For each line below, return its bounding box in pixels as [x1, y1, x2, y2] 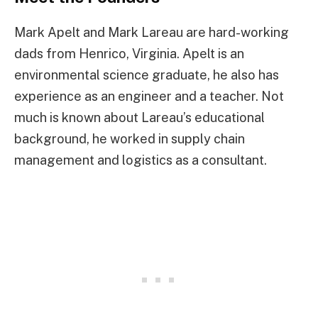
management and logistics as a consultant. [14, 152, 267, 168]
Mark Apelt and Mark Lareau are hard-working [14, 24, 289, 40]
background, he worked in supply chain [14, 131, 245, 146]
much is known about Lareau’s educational [14, 109, 265, 125]
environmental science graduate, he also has [14, 67, 279, 82]
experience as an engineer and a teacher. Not [14, 88, 284, 104]
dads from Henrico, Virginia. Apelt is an [14, 45, 244, 61]
